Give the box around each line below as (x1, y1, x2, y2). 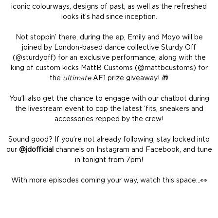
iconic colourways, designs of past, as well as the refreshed (11, 3, 207, 10)
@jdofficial (18, 146, 55, 153)
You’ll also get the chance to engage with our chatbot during (9, 95, 209, 102)
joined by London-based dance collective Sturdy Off (22, 44, 196, 51)
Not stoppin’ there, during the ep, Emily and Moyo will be (15, 34, 203, 41)
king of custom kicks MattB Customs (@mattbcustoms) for (10, 64, 208, 72)
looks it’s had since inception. (61, 13, 157, 20)
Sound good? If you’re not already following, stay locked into (8, 136, 210, 143)
